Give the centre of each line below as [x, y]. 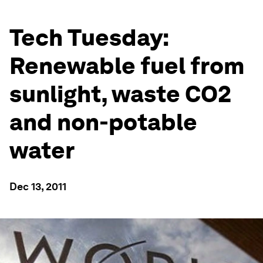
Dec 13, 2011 [38, 186]
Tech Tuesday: [89, 38]
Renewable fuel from [127, 66]
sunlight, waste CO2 [120, 94]
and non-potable [103, 122]
